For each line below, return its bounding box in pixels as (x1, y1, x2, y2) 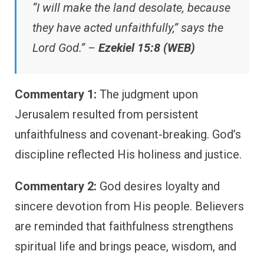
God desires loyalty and (97, 179, 220, 193)
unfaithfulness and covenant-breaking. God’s (15, 127, 241, 141)
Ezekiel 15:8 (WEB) (98, 40, 195, 55)
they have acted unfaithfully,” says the (32, 20, 223, 35)
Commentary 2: (15, 179, 97, 193)
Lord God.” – (32, 40, 98, 55)
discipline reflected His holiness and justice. (15, 147, 242, 161)
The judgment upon (97, 87, 198, 101)
